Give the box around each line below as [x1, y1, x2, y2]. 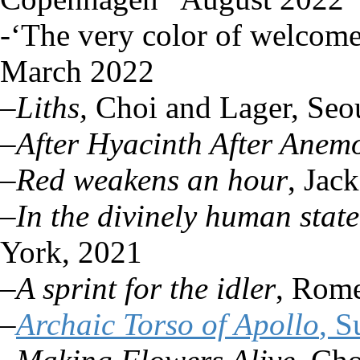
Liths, [16, 90, 96, 125]
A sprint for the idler [16, 271, 276, 305]
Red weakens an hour [16, 162, 288, 197]
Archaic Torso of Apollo [16, 307, 319, 342]
